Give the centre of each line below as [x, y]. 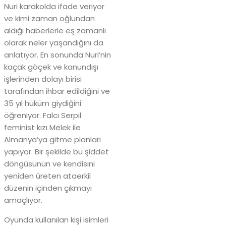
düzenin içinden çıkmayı [48, 188]
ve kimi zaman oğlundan [49, 19]
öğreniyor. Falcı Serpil [43, 116]
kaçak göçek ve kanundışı [51, 67]
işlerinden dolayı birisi [43, 79]
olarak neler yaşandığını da [54, 43]
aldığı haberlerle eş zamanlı [55, 31]
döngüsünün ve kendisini [49, 164]
